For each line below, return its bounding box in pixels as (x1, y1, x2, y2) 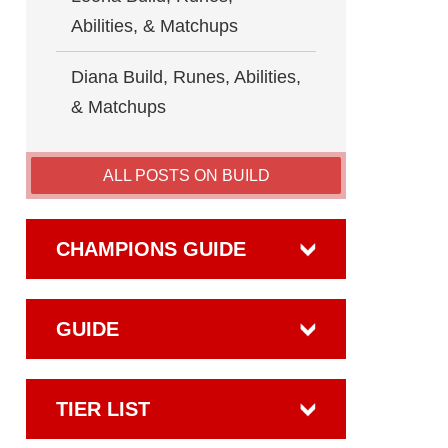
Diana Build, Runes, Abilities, (71, 66, 301, 87)
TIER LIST (56, 397, 150, 420)
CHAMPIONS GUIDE (56, 237, 246, 260)
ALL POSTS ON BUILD (102, 166, 270, 184)
